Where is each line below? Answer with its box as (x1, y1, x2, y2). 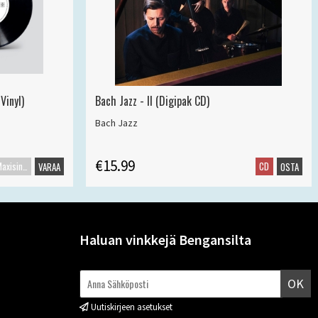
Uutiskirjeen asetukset (91, 300, 172, 313)
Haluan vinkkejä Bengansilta (79, 231, 251, 249)
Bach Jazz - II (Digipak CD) (95, 92, 210, 109)
